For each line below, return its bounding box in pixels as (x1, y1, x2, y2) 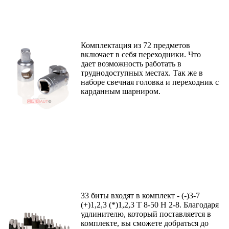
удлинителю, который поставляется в (81, 210, 211, 219)
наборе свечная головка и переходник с (81, 78, 219, 87)
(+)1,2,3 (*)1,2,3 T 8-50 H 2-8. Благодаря (81, 200, 219, 210)
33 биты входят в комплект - (81, 191, 181, 200)
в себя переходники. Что (116, 50, 201, 59)
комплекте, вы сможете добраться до (81, 219, 209, 228)
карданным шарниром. (81, 87, 163, 96)
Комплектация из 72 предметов (81, 41, 190, 50)
